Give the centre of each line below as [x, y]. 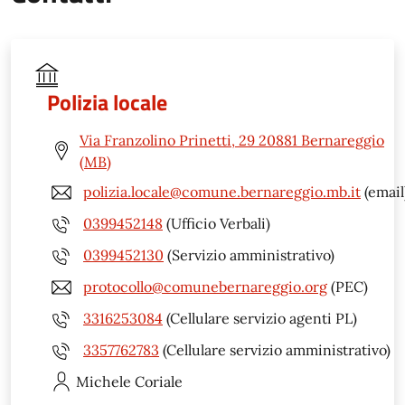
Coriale [159, 381]
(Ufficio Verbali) [217, 224]
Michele [104, 381]
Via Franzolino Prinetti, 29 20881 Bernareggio [232, 140]
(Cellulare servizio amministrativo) [275, 350]
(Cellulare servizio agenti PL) [260, 319]
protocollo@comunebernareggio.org [205, 287]
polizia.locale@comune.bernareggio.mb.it [222, 192]
